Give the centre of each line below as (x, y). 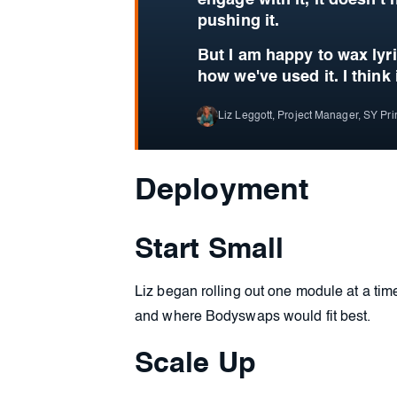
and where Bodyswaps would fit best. (253, 318)
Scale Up (195, 365)
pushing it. (239, 22)
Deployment (222, 192)
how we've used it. (270, 78)
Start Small (210, 250)
